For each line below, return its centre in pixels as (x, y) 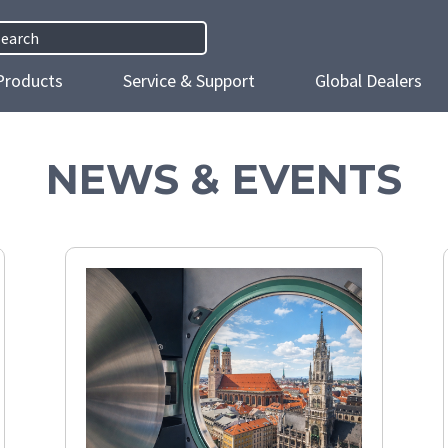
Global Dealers (368, 80)
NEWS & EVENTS (224, 179)
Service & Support (189, 80)
